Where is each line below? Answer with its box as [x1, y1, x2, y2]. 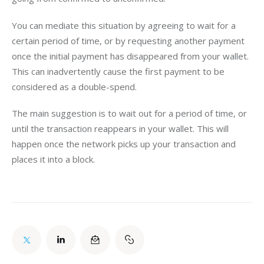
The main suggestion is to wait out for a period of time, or [12, 107, 249, 120]
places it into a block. [12, 153, 95, 166]
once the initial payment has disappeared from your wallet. [12, 49, 251, 62]
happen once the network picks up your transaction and [12, 138, 238, 150]
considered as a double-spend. [12, 80, 137, 93]
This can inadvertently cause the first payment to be [12, 65, 227, 77]
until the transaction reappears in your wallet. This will [12, 123, 231, 135]
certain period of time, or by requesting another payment [12, 34, 247, 47]
